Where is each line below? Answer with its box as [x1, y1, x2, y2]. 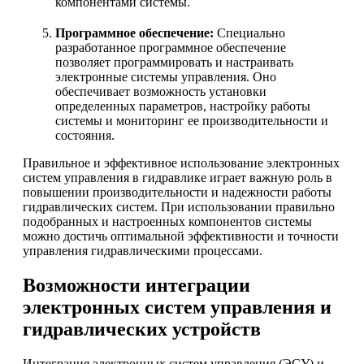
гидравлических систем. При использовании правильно [23, 200, 335, 214]
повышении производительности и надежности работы [23, 185, 331, 200]
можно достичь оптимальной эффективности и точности [23, 229, 339, 244]
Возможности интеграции [23, 275, 250, 297]
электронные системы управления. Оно [55, 70, 276, 84]
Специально [214, 26, 285, 41]
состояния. [55, 128, 115, 143]
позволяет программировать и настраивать [55, 55, 293, 70]
